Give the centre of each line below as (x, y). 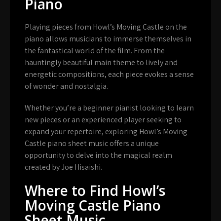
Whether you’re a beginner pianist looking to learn (109, 108)
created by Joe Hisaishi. (63, 167)
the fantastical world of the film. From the (95, 50)
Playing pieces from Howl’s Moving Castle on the (106, 27)
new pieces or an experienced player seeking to (103, 119)
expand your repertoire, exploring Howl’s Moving (106, 131)
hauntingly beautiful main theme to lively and (101, 62)
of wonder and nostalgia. (66, 86)
